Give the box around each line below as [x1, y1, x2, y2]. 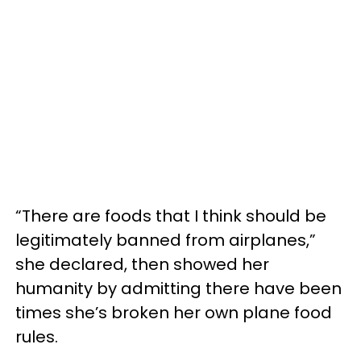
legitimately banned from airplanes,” [15, 229, 316, 251]
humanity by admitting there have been [15, 277, 342, 300]
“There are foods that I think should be [15, 205, 326, 227]
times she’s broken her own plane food [15, 301, 332, 324]
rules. [15, 326, 58, 348]
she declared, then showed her [15, 253, 269, 276]
